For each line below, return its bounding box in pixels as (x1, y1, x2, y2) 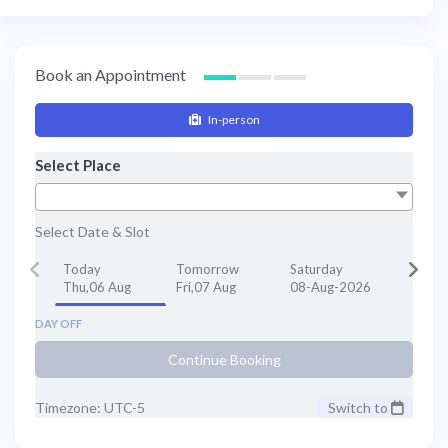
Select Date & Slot (35, 223, 150, 241)
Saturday (289, 261, 343, 278)
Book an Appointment (35, 65, 189, 85)
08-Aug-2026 (289, 279, 371, 296)
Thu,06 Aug (63, 279, 132, 296)
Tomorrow (176, 261, 239, 278)
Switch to (328, 399, 391, 417)
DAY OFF (35, 317, 82, 331)
